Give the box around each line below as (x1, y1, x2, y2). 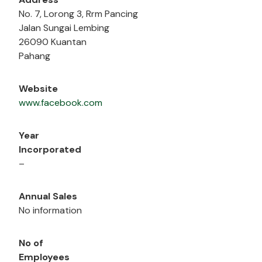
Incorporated (19, 143, 81, 156)
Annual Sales (19, 190, 77, 203)
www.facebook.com (19, 96, 102, 109)
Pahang (19, 50, 50, 63)
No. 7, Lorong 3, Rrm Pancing (19, 8, 138, 20)
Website (19, 82, 58, 95)
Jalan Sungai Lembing (19, 22, 109, 35)
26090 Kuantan (19, 36, 87, 49)
